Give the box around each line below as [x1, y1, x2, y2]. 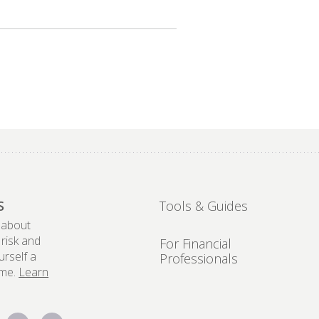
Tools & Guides [159, 197, 248, 214]
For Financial [159, 235, 231, 252]
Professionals [159, 250, 238, 267]
